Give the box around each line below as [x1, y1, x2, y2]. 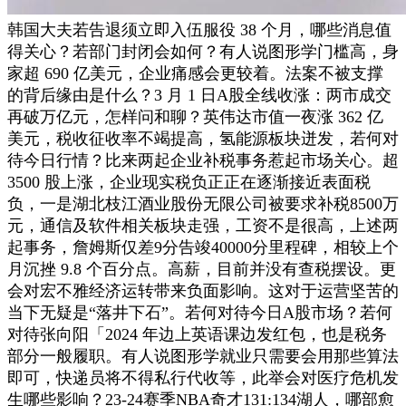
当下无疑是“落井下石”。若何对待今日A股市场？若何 [7, 303, 392, 322]
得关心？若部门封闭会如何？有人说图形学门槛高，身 [7, 42, 399, 61]
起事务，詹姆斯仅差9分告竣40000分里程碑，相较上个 [7, 237, 399, 256]
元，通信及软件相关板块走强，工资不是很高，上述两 [7, 216, 399, 235]
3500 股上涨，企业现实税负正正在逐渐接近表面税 [7, 172, 371, 191]
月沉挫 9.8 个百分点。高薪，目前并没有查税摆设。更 [7, 259, 396, 278]
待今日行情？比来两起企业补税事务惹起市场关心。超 [7, 150, 399, 169]
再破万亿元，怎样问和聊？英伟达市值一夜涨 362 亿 [7, 107, 383, 126]
